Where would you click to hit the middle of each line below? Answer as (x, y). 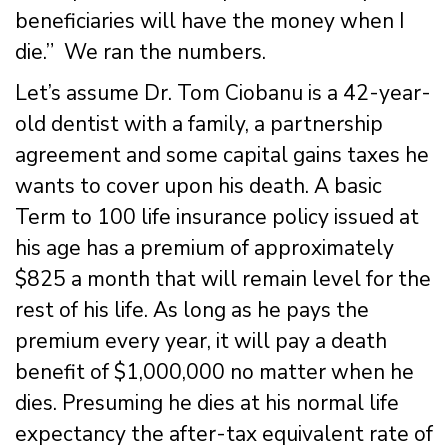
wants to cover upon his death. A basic (198, 185)
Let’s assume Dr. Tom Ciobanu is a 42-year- (223, 92)
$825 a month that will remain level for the (223, 278)
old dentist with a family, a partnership (199, 123)
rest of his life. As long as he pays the (192, 309)
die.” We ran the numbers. (140, 51)
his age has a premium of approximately (204, 247)
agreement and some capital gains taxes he (222, 154)
